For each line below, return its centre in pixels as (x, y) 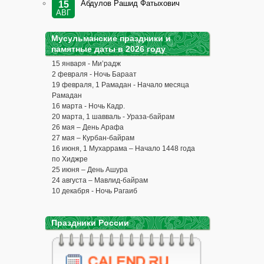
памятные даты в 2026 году (108, 49)
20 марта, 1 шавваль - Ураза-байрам (113, 116)
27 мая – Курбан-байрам (93, 138)
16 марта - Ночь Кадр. (88, 106)
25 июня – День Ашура (90, 169)
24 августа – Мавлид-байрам (100, 180)
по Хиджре (70, 159)
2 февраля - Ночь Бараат (94, 74)
